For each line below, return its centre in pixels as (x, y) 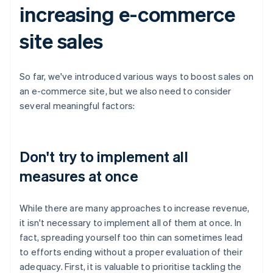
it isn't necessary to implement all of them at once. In (131, 223)
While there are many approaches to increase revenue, (135, 208)
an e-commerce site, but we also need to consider (126, 91)
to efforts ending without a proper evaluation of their (131, 252)
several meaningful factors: (77, 106)
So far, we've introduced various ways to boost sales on (137, 76)
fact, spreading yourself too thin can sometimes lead (131, 237)
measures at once (79, 176)
